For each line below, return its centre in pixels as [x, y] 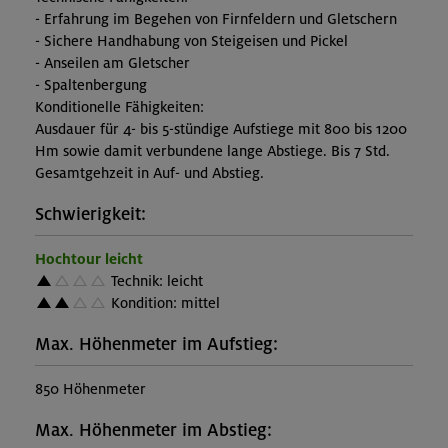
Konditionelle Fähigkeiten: [119, 107]
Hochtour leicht [89, 259]
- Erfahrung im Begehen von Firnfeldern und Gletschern [216, 19]
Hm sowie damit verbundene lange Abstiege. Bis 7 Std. [212, 151]
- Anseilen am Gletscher [112, 63]
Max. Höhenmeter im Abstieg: [153, 431]
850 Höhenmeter [90, 389]
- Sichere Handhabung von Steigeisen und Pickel [191, 41]
